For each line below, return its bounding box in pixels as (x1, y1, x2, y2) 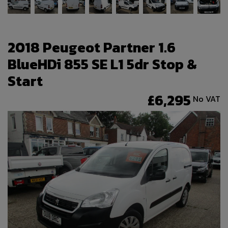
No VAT (193, 93, 220, 105)
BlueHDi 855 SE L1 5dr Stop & (8, 53, 197, 75)
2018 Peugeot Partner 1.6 (8, 36, 176, 58)
